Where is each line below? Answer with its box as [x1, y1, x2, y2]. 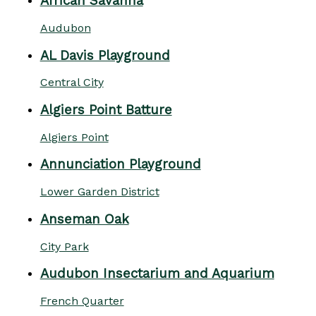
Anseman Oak [39, 211, 129, 227]
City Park [39, 239, 89, 253]
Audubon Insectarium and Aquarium [39, 266, 274, 282]
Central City [39, 75, 104, 90]
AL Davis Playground [39, 47, 170, 63]
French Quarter [39, 294, 124, 308]
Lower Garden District [39, 185, 159, 199]
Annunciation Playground [39, 157, 201, 173]
